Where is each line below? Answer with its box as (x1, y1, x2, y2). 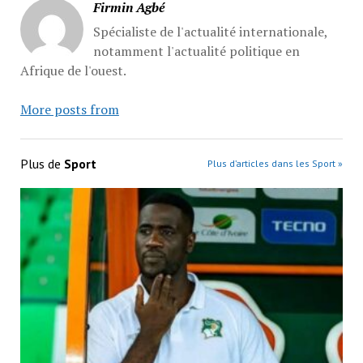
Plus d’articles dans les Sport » (207, 156, 344, 169)
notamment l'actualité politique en (92, 41, 300, 60)
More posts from (19, 100, 119, 118)
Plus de (19, 155, 64, 172)
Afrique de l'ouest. (19, 61, 126, 79)
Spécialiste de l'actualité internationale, (92, 22, 327, 41)
